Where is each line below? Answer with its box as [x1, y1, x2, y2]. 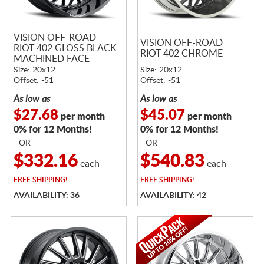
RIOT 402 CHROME [140, 48, 223, 58]
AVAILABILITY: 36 [13, 191, 80, 200]
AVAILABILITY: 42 [140, 191, 206, 200]
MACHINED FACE [13, 54, 90, 64]
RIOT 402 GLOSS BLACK [13, 43, 117, 53]
